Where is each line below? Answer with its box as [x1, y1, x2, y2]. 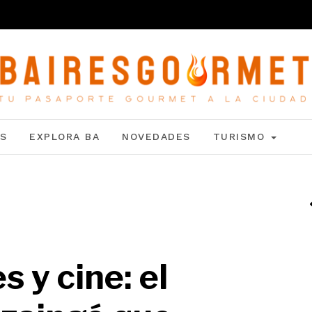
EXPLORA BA [29, 131, 100, 142]
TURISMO [212, 131, 270, 142]
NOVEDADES [122, 131, 191, 142]
